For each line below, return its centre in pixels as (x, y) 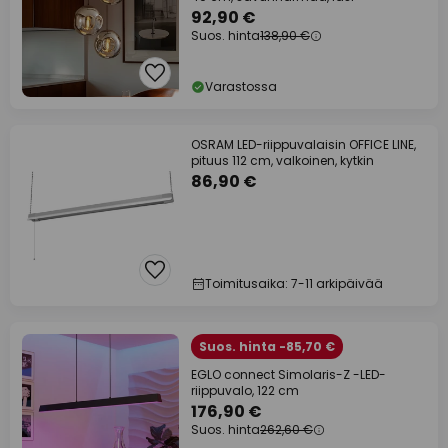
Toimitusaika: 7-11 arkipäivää (294, 284)
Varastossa (241, 87)
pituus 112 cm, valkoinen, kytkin (282, 161)
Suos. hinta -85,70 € (267, 347)
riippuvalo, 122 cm (245, 391)
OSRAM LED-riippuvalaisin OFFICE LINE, (303, 145)
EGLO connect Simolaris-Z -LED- (288, 375)
